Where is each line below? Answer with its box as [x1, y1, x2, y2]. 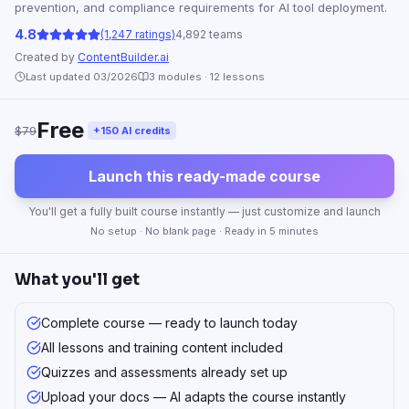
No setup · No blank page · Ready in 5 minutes [90, 225, 319, 237]
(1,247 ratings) [100, 26, 175, 41]
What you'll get [15, 270, 140, 289]
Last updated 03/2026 [26, 70, 138, 83]
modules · [155, 70, 210, 83]
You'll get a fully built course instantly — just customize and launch [28, 204, 381, 218]
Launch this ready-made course [89, 167, 320, 185]
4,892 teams [175, 26, 243, 41]
